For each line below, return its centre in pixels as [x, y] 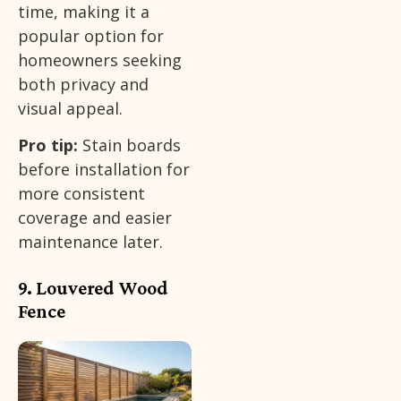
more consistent [81, 194]
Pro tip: [48, 145]
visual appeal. [70, 108]
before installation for [104, 170]
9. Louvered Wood [93, 288]
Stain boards [129, 145]
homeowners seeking [100, 60]
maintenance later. [90, 242]
